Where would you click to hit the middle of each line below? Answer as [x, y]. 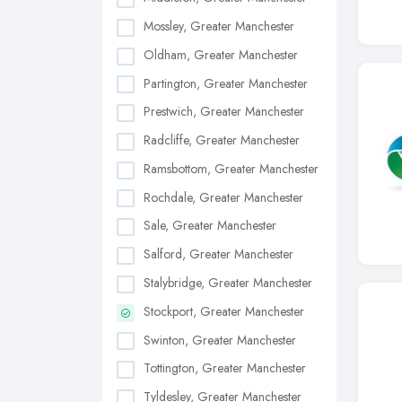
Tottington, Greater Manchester [225, 368]
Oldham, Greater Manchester [221, 54]
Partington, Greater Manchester [226, 83]
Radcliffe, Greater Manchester [222, 140]
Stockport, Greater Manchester [224, 311]
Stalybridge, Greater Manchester [228, 283]
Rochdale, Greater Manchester [223, 197]
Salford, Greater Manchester [218, 254]
